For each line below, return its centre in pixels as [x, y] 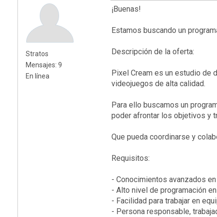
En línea [38, 76]
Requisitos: [131, 158]
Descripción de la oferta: [153, 51]
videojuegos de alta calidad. [158, 83]
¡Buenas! [126, 9]
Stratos [37, 54]
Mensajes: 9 [44, 65]
